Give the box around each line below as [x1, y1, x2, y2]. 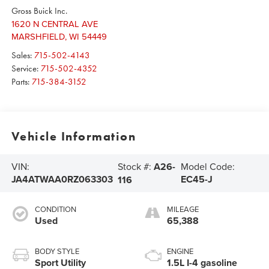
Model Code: [180, 160, 235, 174]
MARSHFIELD [11, 29, 65, 43]
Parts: [11, 76, 32, 87]
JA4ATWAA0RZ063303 [11, 172, 113, 187]
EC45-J [180, 172, 213, 187]
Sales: [11, 49, 34, 61]
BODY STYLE [34, 245, 79, 256]
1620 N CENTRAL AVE [11, 17, 98, 30]
